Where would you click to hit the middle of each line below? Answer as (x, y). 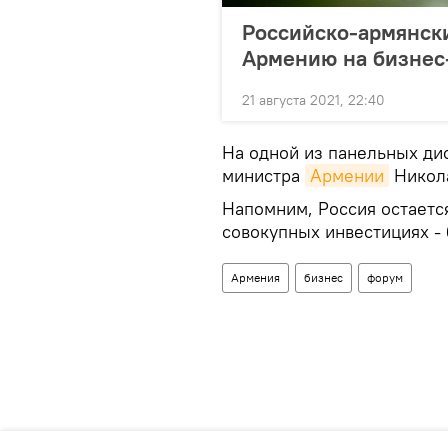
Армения (255, 278)
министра (263, 176)
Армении (347, 176)
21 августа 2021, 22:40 (313, 100)
